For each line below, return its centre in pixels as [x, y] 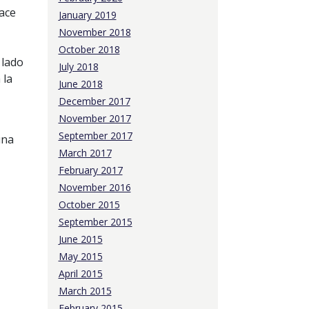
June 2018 [80, 84]
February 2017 [90, 170]
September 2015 [95, 222]
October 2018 [89, 49]
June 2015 [80, 239]
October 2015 [89, 205]
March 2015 [85, 291]
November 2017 [94, 118]
